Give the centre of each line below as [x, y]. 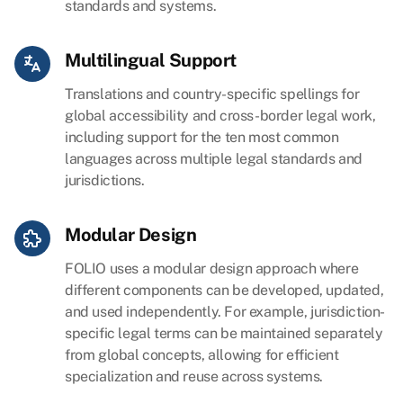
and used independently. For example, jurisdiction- [225, 312]
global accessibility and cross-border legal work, [220, 116]
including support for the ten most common [202, 138]
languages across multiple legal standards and [214, 159]
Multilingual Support [151, 61]
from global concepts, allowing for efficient [202, 355]
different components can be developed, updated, [224, 291]
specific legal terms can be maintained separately [224, 334]
